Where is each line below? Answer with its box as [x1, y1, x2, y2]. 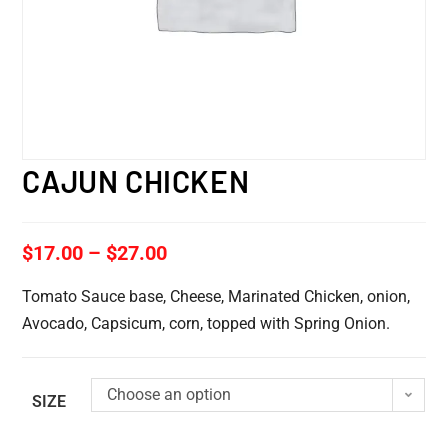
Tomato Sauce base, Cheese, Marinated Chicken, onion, [22, 286, 411, 306]
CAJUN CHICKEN [22, 162, 250, 199]
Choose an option [107, 384, 232, 404]
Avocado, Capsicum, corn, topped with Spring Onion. [22, 313, 391, 333]
